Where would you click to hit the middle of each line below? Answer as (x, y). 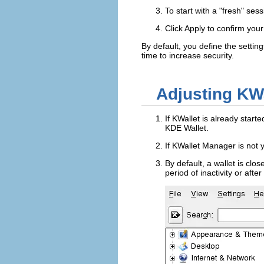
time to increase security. (188, 56)
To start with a (192, 11)
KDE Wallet (186, 128)
